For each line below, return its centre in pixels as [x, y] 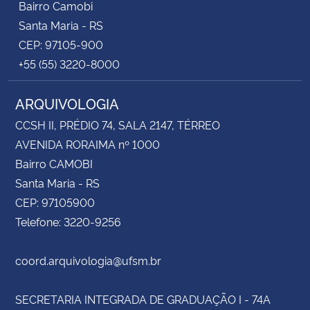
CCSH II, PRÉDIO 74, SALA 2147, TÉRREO [118, 124]
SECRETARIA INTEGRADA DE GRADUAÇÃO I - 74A [143, 299]
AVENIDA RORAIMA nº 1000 [88, 144]
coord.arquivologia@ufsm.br [88, 260]
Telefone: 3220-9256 [68, 221]
